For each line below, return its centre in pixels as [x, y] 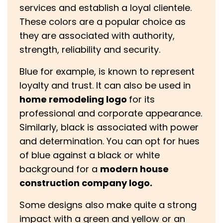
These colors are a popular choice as [103, 22]
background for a [60, 169]
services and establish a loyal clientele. [106, 8]
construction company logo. [86, 183]
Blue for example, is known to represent [107, 72]
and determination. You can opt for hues [110, 141]
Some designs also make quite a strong [108, 205]
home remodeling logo [74, 100]
